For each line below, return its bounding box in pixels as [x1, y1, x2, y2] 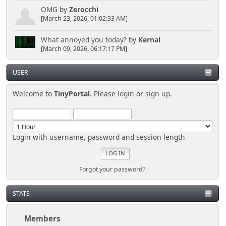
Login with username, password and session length [13, 132, 186, 142]
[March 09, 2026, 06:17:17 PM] [40, 44, 127, 53]
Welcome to [13, 89, 54, 99]
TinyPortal [54, 89, 90, 99]
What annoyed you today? [40, 34, 127, 44]
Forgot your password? [79, 165, 146, 174]
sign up [145, 89, 171, 99]
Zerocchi [69, 5, 98, 15]
